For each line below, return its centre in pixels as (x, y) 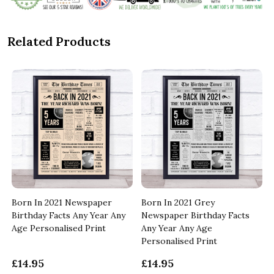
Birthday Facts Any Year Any (68, 216)
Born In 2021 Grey (178, 203)
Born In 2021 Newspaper (62, 203)
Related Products (59, 42)
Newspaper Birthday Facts (195, 216)
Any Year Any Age (177, 228)
